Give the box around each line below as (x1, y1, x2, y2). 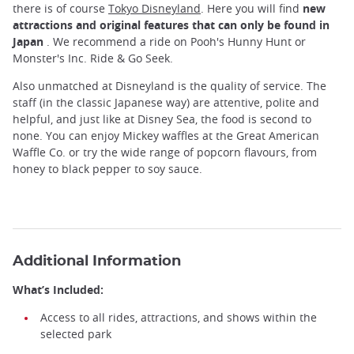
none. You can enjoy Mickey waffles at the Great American (13, 128, 319, 144)
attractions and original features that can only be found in (13, 17, 330, 32)
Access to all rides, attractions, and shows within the (40, 310, 317, 326)
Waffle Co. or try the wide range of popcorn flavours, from (13, 145, 317, 160)
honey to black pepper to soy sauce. (13, 161, 202, 177)
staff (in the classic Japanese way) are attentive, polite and (13, 95, 319, 111)
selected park (40, 326, 111, 342)
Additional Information (13, 254, 181, 269)
